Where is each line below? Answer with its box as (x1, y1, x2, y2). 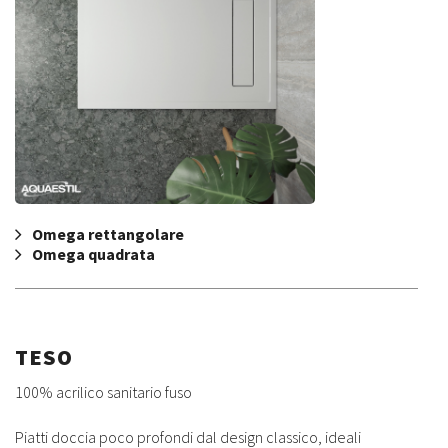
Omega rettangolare (32, 224, 184, 245)
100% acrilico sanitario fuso (15, 382, 192, 403)
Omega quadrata (32, 244, 155, 265)
